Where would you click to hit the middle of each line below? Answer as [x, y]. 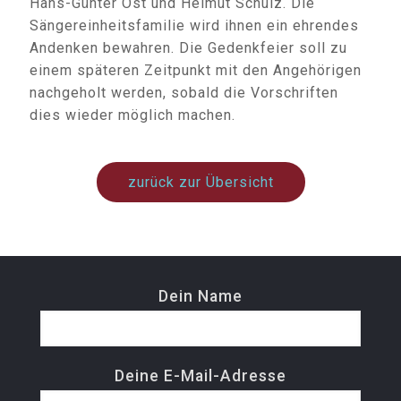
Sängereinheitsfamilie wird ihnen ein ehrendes [194, 26]
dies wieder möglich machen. [132, 115]
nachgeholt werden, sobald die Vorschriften [184, 93]
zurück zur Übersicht [200, 182]
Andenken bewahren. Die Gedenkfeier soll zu [188, 48]
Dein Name [200, 296]
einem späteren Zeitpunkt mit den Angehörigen [196, 70]
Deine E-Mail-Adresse [200, 376]
